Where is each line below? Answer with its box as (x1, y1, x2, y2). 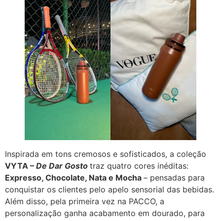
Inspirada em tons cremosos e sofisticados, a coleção (5, 148, 206, 159)
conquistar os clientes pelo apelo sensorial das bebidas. (5, 184, 214, 194)
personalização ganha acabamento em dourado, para (5, 208, 205, 218)
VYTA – (5, 160, 36, 171)
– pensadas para (144, 172, 205, 183)
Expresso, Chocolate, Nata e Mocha (5, 172, 144, 183)
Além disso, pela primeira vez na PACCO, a (5, 196, 164, 206)
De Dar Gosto (36, 160, 90, 171)
